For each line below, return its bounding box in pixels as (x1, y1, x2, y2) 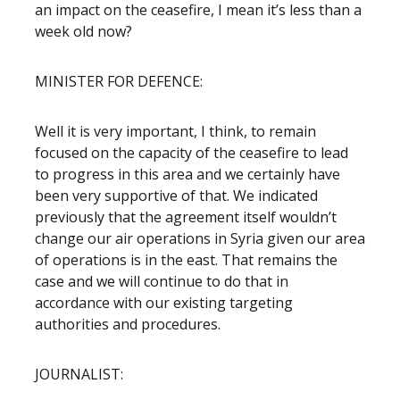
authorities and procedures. (35, 314, 221, 334)
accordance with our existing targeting (35, 293, 293, 312)
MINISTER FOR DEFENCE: (35, 71, 203, 91)
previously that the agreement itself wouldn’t (35, 207, 337, 227)
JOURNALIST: (35, 364, 123, 384)
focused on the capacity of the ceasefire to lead (35, 143, 348, 162)
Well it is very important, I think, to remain (35, 121, 316, 141)
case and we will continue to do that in (35, 271, 288, 291)
